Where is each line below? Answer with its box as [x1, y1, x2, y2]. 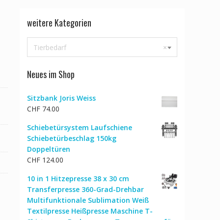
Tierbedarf [33, 43, 66, 53]
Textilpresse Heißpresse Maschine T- [27, 206, 153, 216]
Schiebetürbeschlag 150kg [27, 134, 116, 143]
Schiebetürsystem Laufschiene [27, 123, 132, 133]
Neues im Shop [27, 68, 75, 81]
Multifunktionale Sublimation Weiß [27, 195, 149, 205]
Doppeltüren [27, 144, 70, 154]
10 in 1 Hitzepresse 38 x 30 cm [27, 174, 129, 184]
